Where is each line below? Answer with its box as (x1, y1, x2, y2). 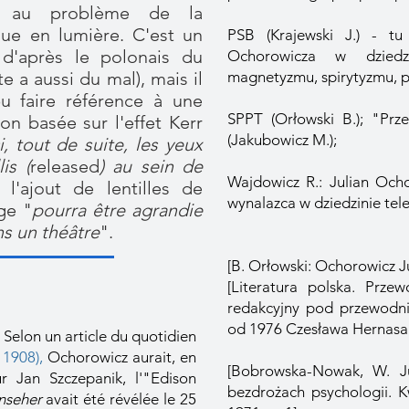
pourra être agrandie (32, 199, 203, 221)
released (29, 155, 100, 177)
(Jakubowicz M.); (227, 131, 341, 149)
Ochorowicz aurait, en (42, 348, 197, 366)
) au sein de (99, 155, 204, 177)
